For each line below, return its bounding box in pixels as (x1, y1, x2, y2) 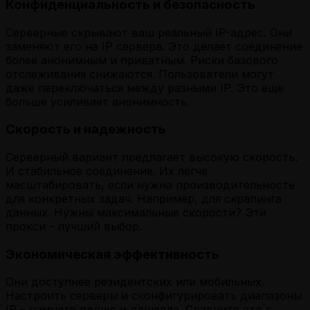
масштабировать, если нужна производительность (6, 177, 295, 192)
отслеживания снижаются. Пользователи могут (6, 66, 274, 81)
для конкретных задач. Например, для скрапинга (6, 191, 282, 206)
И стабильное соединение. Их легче (6, 163, 208, 178)
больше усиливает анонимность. (6, 94, 190, 109)
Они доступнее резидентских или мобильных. (6, 275, 264, 289)
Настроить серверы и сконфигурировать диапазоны (6, 289, 302, 303)
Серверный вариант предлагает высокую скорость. (6, 149, 298, 164)
